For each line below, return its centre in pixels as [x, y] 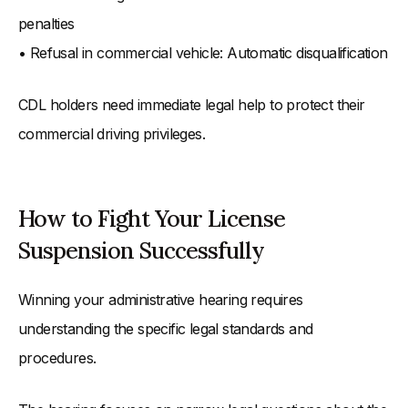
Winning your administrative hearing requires [161, 300]
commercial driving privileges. [112, 134]
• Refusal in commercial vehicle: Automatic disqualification [203, 53]
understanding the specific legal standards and [166, 329]
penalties [46, 24]
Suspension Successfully [141, 251]
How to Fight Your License [152, 219]
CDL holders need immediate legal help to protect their [192, 105]
